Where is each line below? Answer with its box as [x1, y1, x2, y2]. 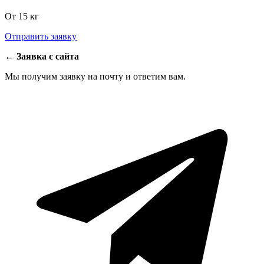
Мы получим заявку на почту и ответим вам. [5, 71, 186, 81]
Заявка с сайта [14, 51, 79, 61]
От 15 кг [5, 11, 39, 21]
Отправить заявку [5, 31, 77, 41]
